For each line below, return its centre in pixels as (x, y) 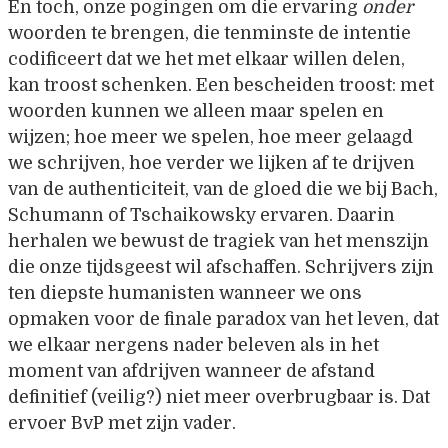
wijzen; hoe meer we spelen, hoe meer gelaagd (210, 137)
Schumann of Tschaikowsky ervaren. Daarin (201, 215)
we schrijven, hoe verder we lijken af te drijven (211, 163)
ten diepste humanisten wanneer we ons (185, 293)
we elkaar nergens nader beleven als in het (193, 345)
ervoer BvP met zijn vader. (122, 423)
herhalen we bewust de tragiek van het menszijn (218, 241)
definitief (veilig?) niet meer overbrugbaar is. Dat (219, 397)
